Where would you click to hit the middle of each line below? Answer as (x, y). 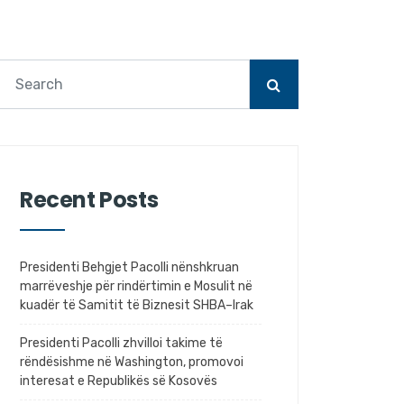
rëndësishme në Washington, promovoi (132, 362)
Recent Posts (89, 200)
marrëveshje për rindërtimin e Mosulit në (136, 286)
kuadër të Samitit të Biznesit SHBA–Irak (137, 305)
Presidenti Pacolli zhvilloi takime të (121, 343)
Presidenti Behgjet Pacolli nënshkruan (129, 267)
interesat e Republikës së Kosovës (119, 381)
